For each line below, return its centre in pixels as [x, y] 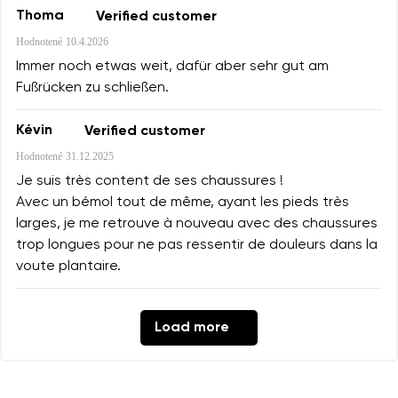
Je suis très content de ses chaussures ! [150, 181]
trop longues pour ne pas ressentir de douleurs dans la [197, 245]
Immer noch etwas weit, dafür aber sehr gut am [172, 66]
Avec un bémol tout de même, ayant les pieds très [183, 202]
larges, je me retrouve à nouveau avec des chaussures [197, 223]
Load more [192, 327]
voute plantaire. [68, 266]
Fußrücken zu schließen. [92, 88]
